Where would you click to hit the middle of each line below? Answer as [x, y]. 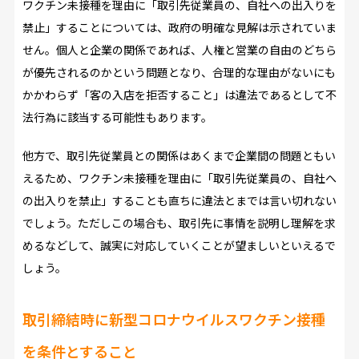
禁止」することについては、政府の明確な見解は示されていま [179, 28]
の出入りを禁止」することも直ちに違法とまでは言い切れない [179, 201]
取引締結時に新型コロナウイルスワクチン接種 [173, 319]
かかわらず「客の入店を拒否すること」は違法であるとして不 [179, 95]
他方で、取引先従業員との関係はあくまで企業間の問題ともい [179, 156]
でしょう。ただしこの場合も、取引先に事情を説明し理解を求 [179, 223]
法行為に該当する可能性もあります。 [117, 117]
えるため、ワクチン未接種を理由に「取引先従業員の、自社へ [179, 178]
